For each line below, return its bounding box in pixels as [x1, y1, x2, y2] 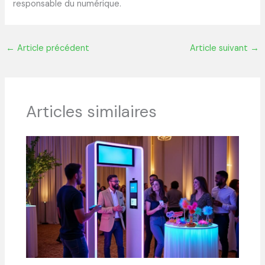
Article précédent [14, 42, 89, 54]
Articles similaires [26, 101, 157, 122]
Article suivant [190, 42, 251, 54]
